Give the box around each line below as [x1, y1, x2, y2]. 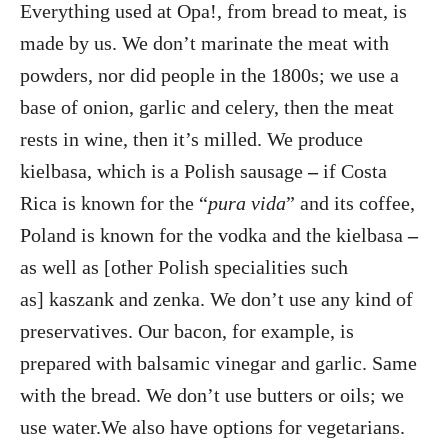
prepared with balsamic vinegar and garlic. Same [20, 351, 417, 374]
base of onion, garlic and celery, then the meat [20, 95, 394, 118]
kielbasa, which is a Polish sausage [20, 159, 308, 182]
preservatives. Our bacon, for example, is [20, 319, 354, 342]
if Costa [323, 159, 387, 182]
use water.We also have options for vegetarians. [20, 415, 405, 438]
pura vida [208, 191, 286, 214]
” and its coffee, [286, 191, 415, 214]
